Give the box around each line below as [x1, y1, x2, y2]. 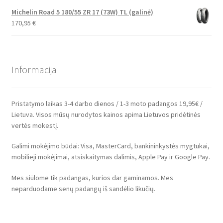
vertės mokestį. [11, 120, 58, 130]
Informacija [11, 63, 57, 76]
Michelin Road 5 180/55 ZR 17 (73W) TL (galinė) [11, 7, 153, 17]
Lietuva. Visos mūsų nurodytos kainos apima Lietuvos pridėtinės [11, 110, 201, 119]
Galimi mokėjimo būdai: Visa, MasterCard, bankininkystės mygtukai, [11, 141, 210, 151]
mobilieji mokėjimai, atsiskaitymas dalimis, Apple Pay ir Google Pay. [11, 152, 210, 162]
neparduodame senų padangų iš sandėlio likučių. [11, 184, 155, 194]
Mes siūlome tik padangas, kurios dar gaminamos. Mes [11, 173, 173, 183]
